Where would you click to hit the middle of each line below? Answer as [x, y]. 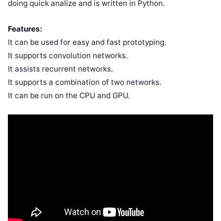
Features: [25, 29]
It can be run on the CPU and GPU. [69, 95]
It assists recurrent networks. [60, 69]
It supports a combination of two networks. [85, 82]
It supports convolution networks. [68, 55]
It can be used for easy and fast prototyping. [87, 42]
